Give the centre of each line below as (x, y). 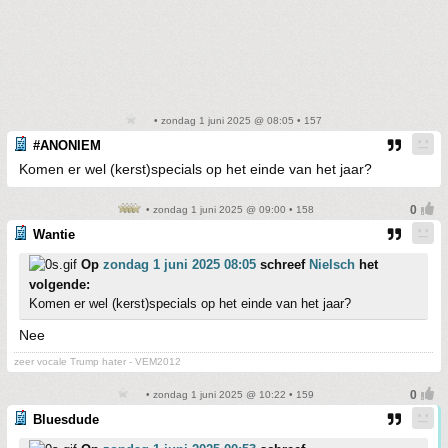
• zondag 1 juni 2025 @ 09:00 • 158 (228, 209)
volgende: (59, 284)
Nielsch (332, 264)
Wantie (54, 234)
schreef (282, 264)
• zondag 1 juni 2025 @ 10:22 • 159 (228, 394)
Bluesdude (66, 419)
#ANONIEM (67, 145)
